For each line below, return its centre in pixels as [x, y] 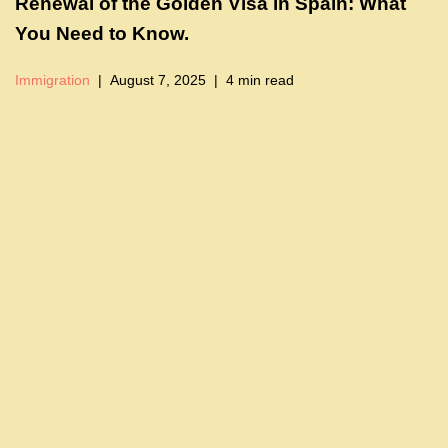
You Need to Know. [102, 34]
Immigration [52, 81]
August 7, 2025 [158, 81]
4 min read [260, 81]
